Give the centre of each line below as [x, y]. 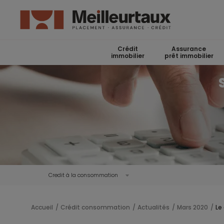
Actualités [153, 207]
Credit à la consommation [83, 175]
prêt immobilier [189, 56]
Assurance [189, 49]
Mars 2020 [192, 207]
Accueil [42, 207]
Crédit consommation [95, 207]
